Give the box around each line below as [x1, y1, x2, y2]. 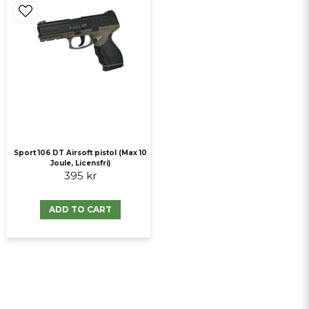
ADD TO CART [48, 204, 112, 215]
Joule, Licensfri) [50, 159, 110, 168]
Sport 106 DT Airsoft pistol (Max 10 [13, 148, 147, 158]
